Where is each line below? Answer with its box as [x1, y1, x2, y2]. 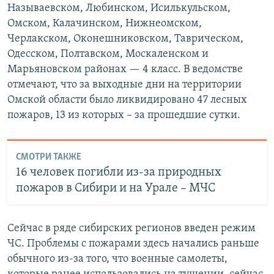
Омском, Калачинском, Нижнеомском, [7, 18, 202, 30]
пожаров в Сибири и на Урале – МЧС [15, 182, 215, 194]
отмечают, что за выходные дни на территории [7, 79, 242, 91]
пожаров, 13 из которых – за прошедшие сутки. [7, 109, 240, 122]
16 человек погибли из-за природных [15, 166, 221, 179]
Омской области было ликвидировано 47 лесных [7, 94, 247, 106]
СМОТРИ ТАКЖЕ [15, 152, 81, 162]
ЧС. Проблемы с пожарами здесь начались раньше [7, 238, 259, 250]
